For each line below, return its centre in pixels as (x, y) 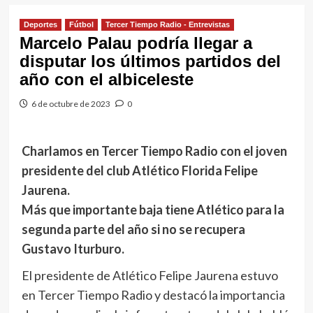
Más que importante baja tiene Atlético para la (153, 210)
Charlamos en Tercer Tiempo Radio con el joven (154, 151)
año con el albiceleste (106, 79)
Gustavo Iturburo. (73, 249)
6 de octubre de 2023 (71, 104)
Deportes (40, 24)
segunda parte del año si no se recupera (133, 229)
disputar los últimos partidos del (150, 61)
